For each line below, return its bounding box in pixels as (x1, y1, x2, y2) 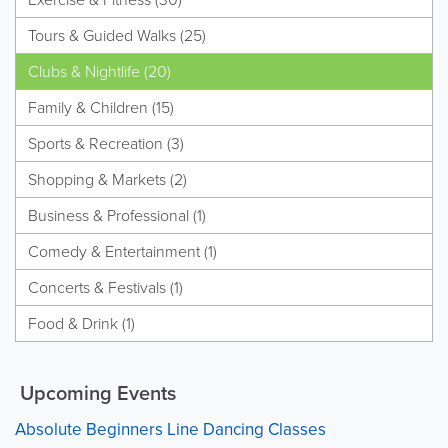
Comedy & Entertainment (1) (28, 240, 217, 264)
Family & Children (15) (28, 96, 174, 120)
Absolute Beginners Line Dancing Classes (15, 417, 326, 443)
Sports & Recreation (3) (28, 132, 184, 156)
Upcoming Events (15, 378, 176, 409)
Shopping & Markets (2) (28, 168, 187, 192)
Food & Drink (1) (28, 312, 135, 336)
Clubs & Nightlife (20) (28, 60, 171, 84)
